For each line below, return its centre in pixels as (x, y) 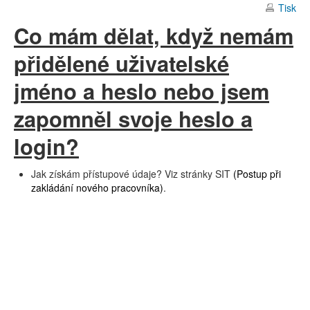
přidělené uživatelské (121, 63)
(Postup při (257, 174)
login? (46, 146)
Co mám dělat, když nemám (154, 35)
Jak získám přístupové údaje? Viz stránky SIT (132, 174)
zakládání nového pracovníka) (97, 188)
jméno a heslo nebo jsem (142, 91)
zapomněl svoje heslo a (133, 118)
